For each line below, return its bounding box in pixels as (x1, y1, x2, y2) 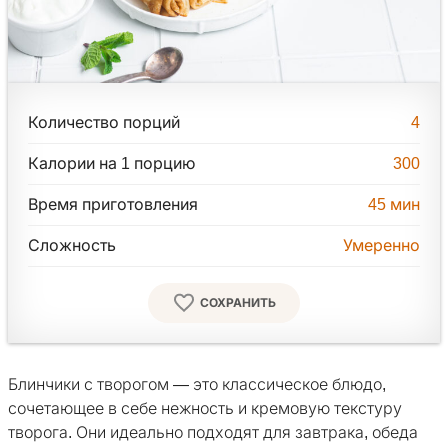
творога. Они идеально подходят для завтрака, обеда (8, 424, 418, 442)
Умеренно (343, 237, 420, 255)
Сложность (28, 237, 116, 255)
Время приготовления (28, 196, 198, 214)
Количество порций (28, 114, 180, 132)
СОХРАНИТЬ (200, 296, 276, 311)
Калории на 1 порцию (28, 155, 195, 173)
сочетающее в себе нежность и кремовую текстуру (8, 400, 402, 418)
